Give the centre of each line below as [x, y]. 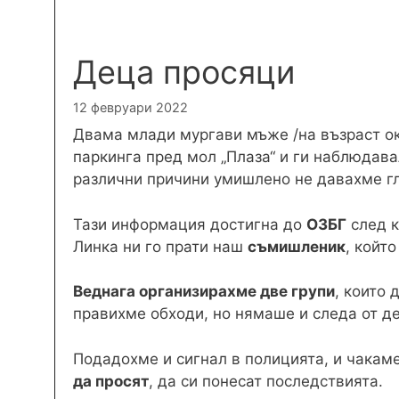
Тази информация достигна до [190, 224]
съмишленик [297, 246]
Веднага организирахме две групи [204, 292]
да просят [111, 381]
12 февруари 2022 [130, 107]
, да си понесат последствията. [266, 381]
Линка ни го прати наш [160, 246]
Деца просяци [184, 72]
